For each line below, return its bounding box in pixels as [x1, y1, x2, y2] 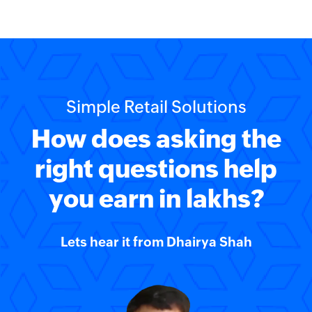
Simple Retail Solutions [65, 97, 247, 116]
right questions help [35, 155, 277, 183]
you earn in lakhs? [48, 185, 264, 213]
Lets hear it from [60, 235, 166, 249]
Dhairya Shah [166, 235, 252, 249]
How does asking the [31, 125, 281, 153]
